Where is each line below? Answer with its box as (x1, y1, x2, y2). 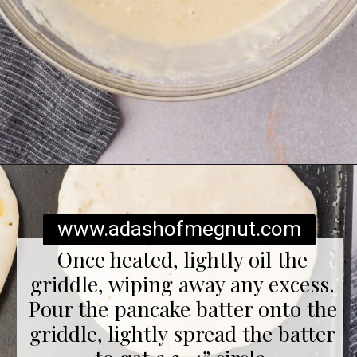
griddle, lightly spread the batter (29, 319, 336, 347)
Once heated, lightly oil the (57, 245, 308, 273)
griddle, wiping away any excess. (30, 269, 335, 298)
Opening (45, 180, 87, 194)
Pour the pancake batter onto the (28, 294, 337, 323)
